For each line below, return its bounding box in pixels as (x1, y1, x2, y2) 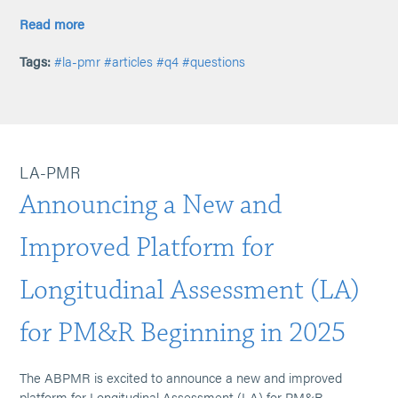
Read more (20, 14, 85, 33)
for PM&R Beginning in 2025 (20, 315, 346, 350)
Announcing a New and (20, 187, 283, 222)
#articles (104, 52, 154, 70)
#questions (182, 52, 246, 70)
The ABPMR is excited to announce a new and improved (20, 368, 343, 386)
